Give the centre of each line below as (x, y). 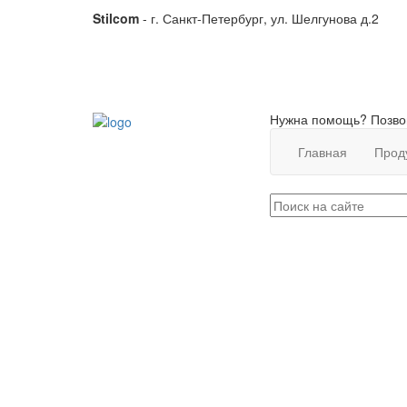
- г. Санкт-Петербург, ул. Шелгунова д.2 (259, 18)
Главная (323, 152)
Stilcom (116, 18)
